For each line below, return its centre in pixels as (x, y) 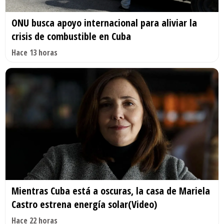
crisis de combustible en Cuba (71, 36)
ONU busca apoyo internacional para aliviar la (104, 22)
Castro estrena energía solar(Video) (84, 204)
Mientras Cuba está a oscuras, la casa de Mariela (111, 190)
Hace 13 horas (34, 52)
